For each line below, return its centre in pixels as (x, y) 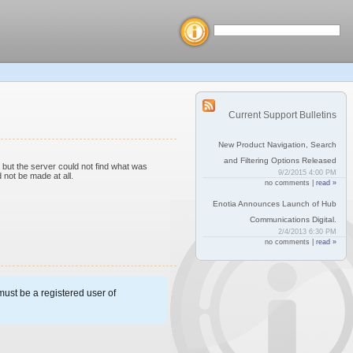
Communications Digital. (293, 219)
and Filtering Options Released (280, 160)
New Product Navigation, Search (277, 145)
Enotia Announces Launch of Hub (275, 204)
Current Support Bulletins (282, 115)
